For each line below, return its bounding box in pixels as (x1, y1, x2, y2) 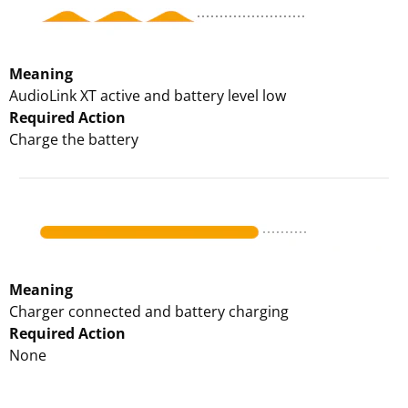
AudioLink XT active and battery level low (9, 86, 286, 106)
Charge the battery (9, 129, 138, 149)
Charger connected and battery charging (9, 301, 289, 321)
